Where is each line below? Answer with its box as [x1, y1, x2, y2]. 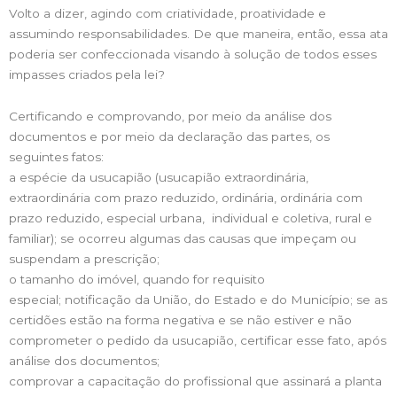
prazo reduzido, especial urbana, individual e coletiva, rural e [9, 210, 372, 225]
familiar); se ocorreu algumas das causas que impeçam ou [9, 230, 356, 245]
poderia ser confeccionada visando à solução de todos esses [9, 46, 377, 61]
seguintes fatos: [9, 149, 104, 164]
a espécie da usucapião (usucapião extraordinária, [9, 169, 308, 184]
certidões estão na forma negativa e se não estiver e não [9, 312, 352, 327]
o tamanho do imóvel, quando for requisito [9, 271, 265, 286]
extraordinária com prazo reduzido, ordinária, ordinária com [9, 190, 362, 205]
